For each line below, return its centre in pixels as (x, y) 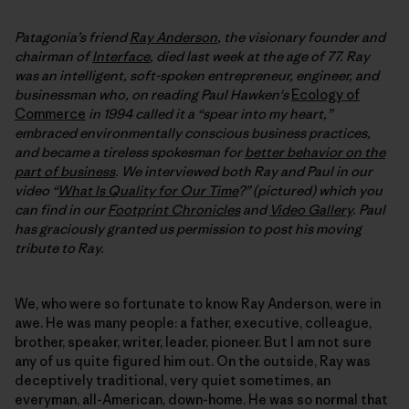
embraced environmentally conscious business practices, (193, 133)
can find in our (61, 210)
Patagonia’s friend (72, 37)
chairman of (53, 57)
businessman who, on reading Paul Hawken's (153, 95)
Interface (121, 57)
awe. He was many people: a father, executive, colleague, (193, 323)
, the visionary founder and (301, 37)
